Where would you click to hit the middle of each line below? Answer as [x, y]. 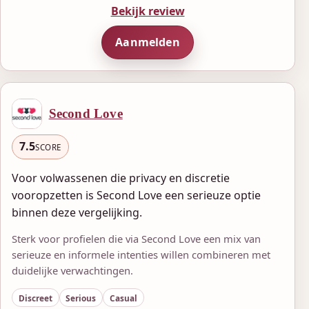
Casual [123, 298]
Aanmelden [148, 42]
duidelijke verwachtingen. [72, 270]
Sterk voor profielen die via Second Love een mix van [136, 238]
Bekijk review [148, 11]
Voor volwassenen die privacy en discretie [121, 178]
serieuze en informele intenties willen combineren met [141, 254]
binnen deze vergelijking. [77, 212]
